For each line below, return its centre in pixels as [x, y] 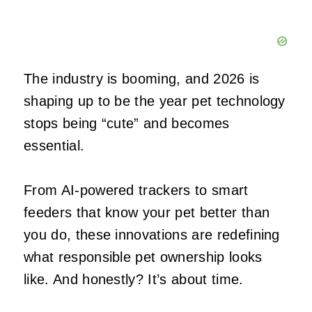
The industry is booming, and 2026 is [142, 79]
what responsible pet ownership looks [143, 257]
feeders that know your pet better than [147, 213]
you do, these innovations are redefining [152, 235]
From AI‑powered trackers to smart [136, 190]
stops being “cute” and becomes [127, 124]
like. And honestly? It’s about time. [134, 280]
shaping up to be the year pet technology [155, 101]
